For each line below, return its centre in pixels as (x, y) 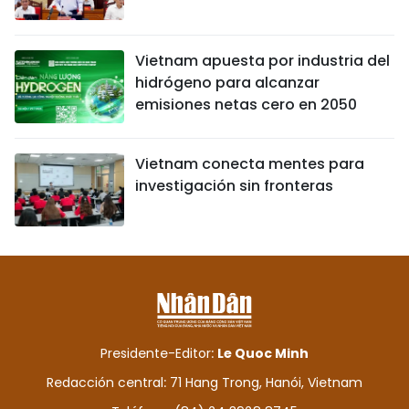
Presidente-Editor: (159, 353)
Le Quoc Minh (263, 353)
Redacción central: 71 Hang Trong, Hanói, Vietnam (204, 382)
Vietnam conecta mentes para (250, 163)
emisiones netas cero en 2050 (246, 104)
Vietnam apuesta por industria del (262, 60)
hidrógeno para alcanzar (227, 82)
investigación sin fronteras (234, 185)
